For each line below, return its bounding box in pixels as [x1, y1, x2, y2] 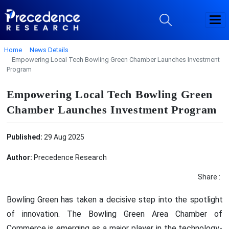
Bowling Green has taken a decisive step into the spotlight [6, 194, 223, 204]
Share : [197, 172, 220, 181]
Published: [6, 132, 42, 141]
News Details [29, 45, 68, 54]
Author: [6, 153, 32, 162]
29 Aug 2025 [42, 132, 84, 141]
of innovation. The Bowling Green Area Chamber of [6, 209, 223, 219]
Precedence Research [32, 153, 107, 162]
